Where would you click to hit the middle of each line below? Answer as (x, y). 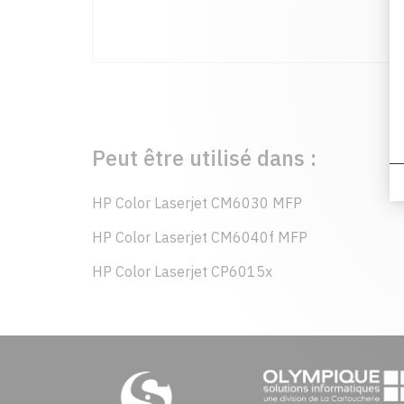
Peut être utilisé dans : (204, 158)
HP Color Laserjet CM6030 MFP (197, 203)
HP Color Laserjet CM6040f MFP (200, 237)
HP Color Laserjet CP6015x (182, 271)
